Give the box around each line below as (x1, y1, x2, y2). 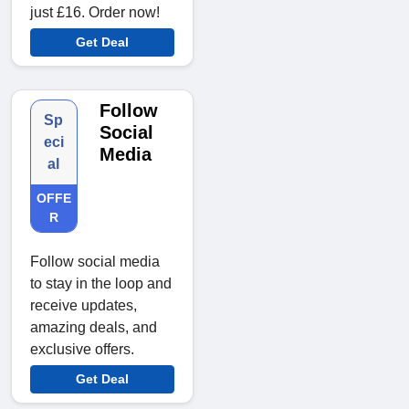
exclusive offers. (30, 341, 134, 358)
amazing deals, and (30, 320, 157, 336)
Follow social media (30, 254, 160, 270)
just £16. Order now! (30, 5, 160, 21)
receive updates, (30, 298, 137, 314)
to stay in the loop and (30, 276, 172, 292)
